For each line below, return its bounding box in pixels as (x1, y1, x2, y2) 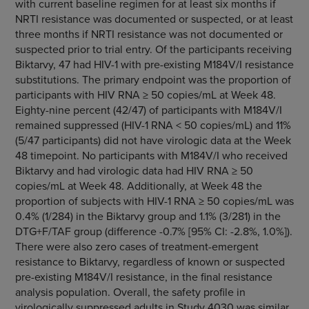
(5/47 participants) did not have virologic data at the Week (14, 132, 291, 148)
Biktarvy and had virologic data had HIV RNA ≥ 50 (14, 163, 253, 178)
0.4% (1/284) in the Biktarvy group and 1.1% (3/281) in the (14, 208, 281, 223)
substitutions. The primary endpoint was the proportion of (14, 72, 291, 87)
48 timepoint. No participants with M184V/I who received (14, 148, 288, 163)
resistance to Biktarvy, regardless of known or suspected (14, 254, 285, 269)
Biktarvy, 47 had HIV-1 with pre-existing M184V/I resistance (14, 57, 294, 72)
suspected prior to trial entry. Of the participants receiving (14, 41, 292, 57)
